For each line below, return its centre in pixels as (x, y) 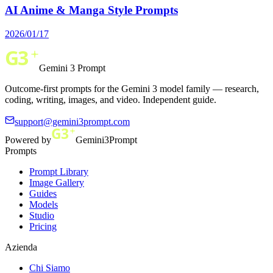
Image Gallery (57, 183)
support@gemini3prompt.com (72, 122)
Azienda (21, 247)
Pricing (43, 227)
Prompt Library (59, 172)
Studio (42, 216)
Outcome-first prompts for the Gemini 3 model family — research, (132, 89)
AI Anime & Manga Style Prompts (91, 10)
